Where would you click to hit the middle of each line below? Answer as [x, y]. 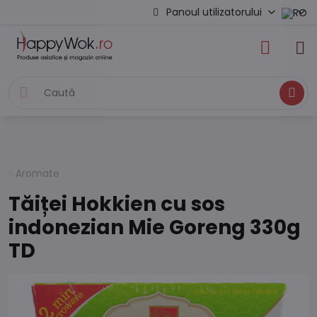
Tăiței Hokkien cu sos [117, 204]
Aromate [38, 173]
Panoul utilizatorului [214, 12]
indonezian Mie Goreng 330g [155, 227]
